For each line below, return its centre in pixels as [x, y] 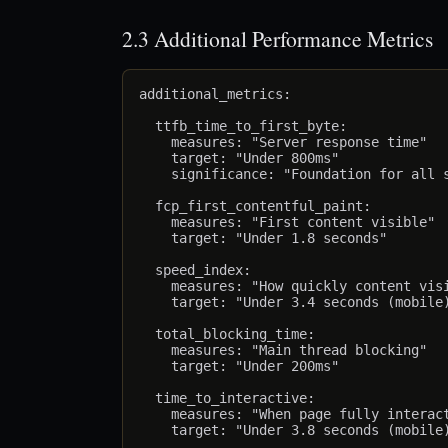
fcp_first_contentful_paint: [255, 206]
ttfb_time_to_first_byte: [243, 126]
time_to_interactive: [227, 398]
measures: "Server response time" [283, 142]
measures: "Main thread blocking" [283, 350]
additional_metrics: [215, 94]
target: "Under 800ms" [239, 158]
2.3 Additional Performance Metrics [277, 39]
